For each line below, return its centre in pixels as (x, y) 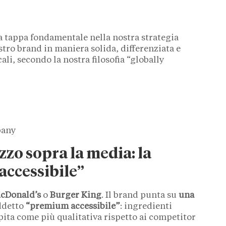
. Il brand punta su (140, 196)
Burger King (76, 196)
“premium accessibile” (73, 207)
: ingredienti (146, 207)
